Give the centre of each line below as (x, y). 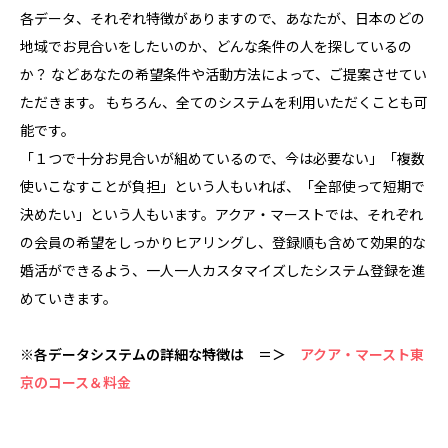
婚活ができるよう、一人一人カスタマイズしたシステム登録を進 (223, 270)
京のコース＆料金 (75, 382)
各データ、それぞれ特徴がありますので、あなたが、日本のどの (222, 18)
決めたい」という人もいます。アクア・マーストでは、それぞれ (221, 214)
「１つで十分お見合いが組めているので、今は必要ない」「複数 (222, 158)
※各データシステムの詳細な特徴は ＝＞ (153, 354)
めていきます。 (68, 298)
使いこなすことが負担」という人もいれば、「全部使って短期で (222, 186)
